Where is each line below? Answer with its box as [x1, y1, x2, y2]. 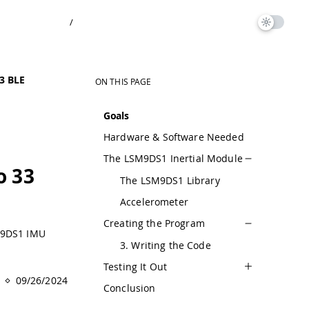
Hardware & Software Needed [103, 130, 244, 143]
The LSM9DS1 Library [120, 173, 220, 187]
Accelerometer [120, 195, 188, 208]
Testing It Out [103, 259, 167, 273]
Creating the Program [103, 217, 205, 230]
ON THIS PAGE [95, 76, 152, 87]
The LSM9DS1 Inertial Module [103, 152, 243, 166]
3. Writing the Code [120, 238, 211, 252]
